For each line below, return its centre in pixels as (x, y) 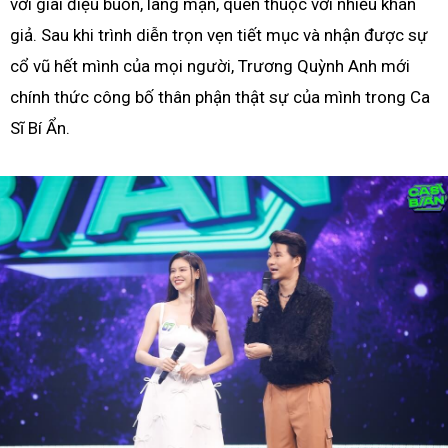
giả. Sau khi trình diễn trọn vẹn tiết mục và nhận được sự (219, 34)
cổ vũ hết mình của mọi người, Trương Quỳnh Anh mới (210, 65)
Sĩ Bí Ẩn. (40, 127)
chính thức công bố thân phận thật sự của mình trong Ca (220, 96)
